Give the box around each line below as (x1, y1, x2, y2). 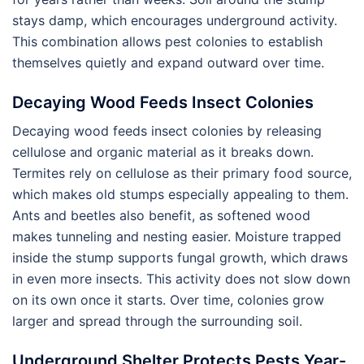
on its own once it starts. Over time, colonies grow (12, 292, 324, 309)
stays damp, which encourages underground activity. (12, 12, 337, 29)
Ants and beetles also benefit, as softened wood (12, 207, 310, 224)
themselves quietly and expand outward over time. (12, 54, 324, 71)
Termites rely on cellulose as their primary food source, (12, 165, 352, 182)
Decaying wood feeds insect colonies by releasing (12, 123, 322, 140)
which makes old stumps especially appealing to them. (12, 186, 349, 203)
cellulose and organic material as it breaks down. (12, 144, 314, 161)
